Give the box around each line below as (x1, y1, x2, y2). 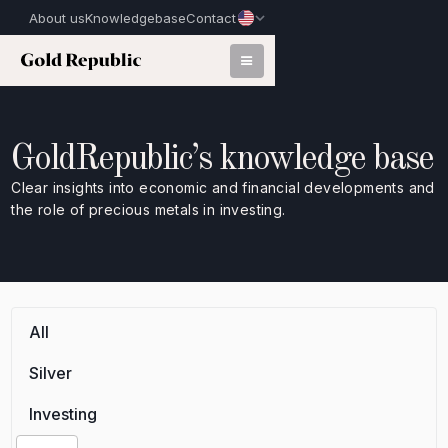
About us (29, 9, 86, 26)
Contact (186, 9, 237, 26)
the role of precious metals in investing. (11, 201, 286, 218)
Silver (29, 363, 73, 384)
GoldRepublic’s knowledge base (11, 142, 434, 177)
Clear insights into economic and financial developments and (11, 179, 435, 196)
